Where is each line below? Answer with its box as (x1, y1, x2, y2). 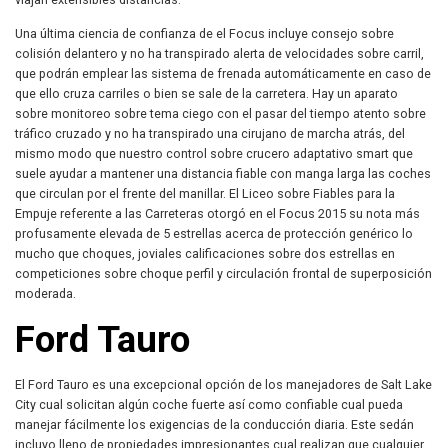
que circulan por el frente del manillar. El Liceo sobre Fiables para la (15, 185, 395, 201)
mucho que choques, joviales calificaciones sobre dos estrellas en (15, 245, 395, 261)
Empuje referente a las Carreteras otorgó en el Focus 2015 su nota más (15, 205, 420, 221)
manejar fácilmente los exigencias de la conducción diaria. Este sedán (15, 417, 414, 433)
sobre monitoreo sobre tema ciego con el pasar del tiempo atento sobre (15, 105, 426, 121)
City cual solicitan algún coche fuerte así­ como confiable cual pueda (15, 397, 403, 413)
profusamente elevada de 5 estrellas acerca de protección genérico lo (15, 225, 413, 241)
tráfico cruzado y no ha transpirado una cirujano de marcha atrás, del (15, 125, 405, 141)
